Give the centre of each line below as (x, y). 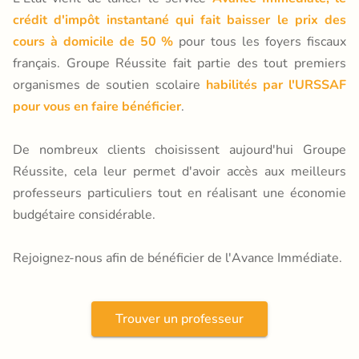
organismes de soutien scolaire (109, 85)
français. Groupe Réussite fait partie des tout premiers (179, 63)
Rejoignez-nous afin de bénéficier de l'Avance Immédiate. (177, 258)
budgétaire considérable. (84, 214)
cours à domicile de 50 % (93, 41)
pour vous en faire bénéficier (97, 106)
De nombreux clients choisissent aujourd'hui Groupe (179, 149)
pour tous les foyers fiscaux (260, 41)
